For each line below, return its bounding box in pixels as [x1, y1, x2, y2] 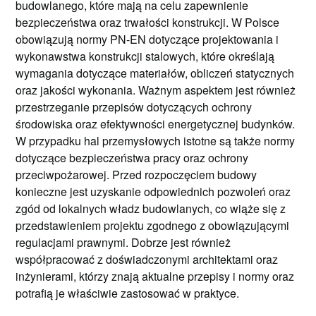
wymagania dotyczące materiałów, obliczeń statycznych [16, 64, 295, 81]
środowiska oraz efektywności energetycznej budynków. [16, 115, 296, 132]
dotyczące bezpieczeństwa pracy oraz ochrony [16, 149, 249, 166]
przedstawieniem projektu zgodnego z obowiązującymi [16, 217, 290, 233]
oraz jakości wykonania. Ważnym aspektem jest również [16, 81, 296, 98]
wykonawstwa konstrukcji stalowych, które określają [16, 47, 275, 64]
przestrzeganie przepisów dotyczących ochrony [16, 98, 253, 115]
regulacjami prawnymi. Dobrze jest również [16, 233, 231, 250]
